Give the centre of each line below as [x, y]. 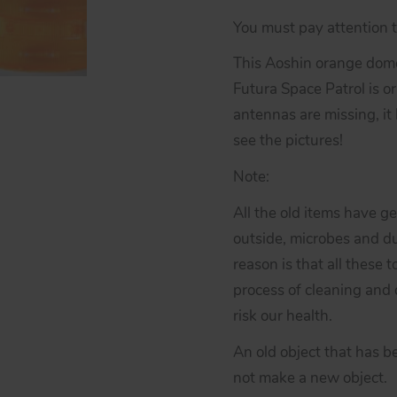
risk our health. [282, 316]
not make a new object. [310, 378]
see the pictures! [288, 141]
